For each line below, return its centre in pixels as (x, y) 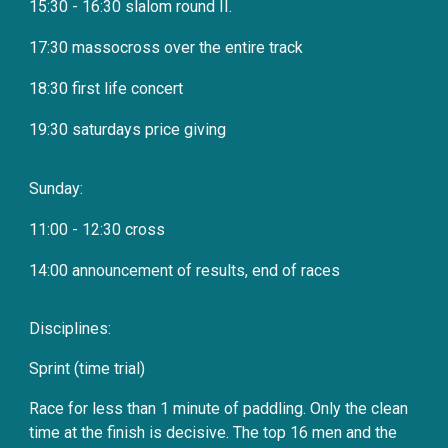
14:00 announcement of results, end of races (185, 270)
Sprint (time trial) (87, 368)
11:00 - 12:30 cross (97, 229)
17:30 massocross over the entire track (166, 47)
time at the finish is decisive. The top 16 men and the (213, 432)
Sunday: (56, 188)
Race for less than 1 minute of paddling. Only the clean (219, 408)
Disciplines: (70, 328)
